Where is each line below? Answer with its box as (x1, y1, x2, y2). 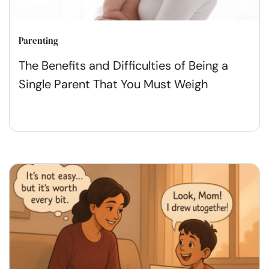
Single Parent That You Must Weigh (19, 76, 208, 92)
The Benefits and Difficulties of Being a (19, 58, 228, 74)
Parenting (19, 34, 58, 47)
